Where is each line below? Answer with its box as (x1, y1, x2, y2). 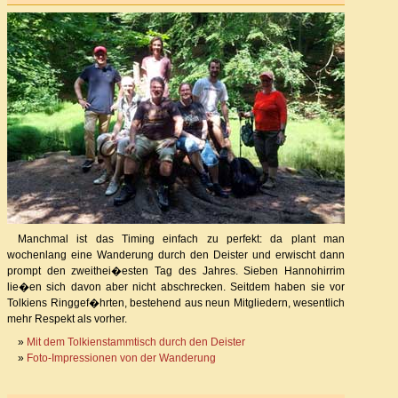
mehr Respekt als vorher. (7, 312, 127, 325)
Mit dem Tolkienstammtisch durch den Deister (27, 335, 245, 348)
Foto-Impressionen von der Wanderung (27, 351, 216, 364)
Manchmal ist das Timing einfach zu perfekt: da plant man (18, 232, 345, 245)
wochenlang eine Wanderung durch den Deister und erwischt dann (7, 248, 345, 261)
